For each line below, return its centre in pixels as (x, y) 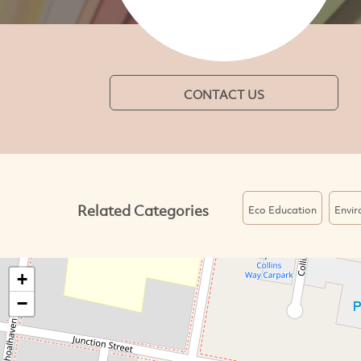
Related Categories (143, 210)
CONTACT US (224, 95)
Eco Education (282, 210)
